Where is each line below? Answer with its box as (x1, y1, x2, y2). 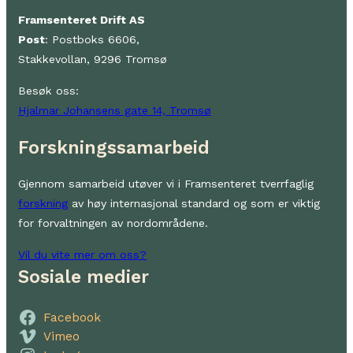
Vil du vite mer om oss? (18, 247, 147, 261)
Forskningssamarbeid (18, 136, 210, 158)
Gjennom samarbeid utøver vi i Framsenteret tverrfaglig (18, 177, 314, 191)
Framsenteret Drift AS (18, 13, 145, 27)
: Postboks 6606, (45, 33, 139, 46)
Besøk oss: (18, 84, 79, 97)
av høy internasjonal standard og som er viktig (68, 197, 320, 210)
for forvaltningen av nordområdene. (18, 217, 208, 230)
